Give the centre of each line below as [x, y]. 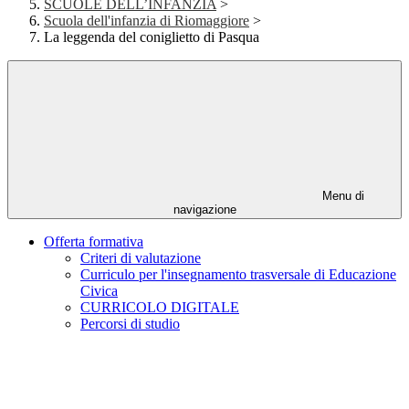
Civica [99, 291]
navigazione [204, 210]
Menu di [341, 196]
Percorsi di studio [130, 324]
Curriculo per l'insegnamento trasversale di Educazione [238, 275]
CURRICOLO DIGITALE [160, 308]
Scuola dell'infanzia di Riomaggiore [147, 21]
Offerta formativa [94, 242]
